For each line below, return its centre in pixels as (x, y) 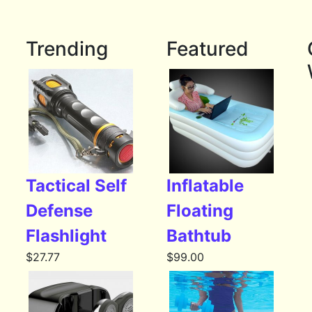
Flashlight (67, 236)
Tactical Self (77, 186)
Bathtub (198, 236)
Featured (207, 49)
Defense (60, 211)
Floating (200, 211)
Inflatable (205, 186)
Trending (67, 49)
